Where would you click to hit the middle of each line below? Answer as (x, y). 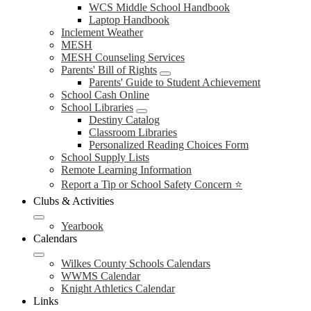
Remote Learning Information (126, 170)
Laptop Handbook (129, 20)
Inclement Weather (102, 32)
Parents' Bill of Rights (109, 70)
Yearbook (82, 226)
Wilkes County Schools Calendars (136, 263)
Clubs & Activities (74, 201)
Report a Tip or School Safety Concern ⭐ (152, 184)
